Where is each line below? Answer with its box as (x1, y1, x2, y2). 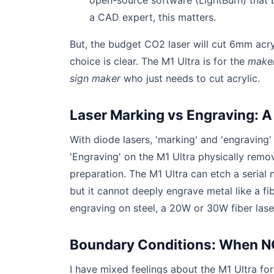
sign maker (70, 72, 120, 84)
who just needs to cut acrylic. (120, 72, 260, 84)
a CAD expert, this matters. (89, 11, 216, 23)
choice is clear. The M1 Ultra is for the (70, 55, 248, 67)
